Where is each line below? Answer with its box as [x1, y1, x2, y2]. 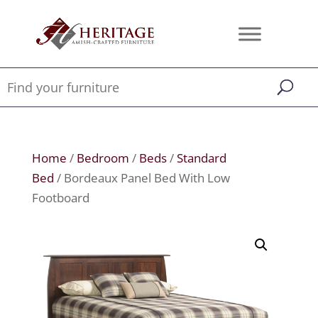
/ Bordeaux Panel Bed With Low [53, 170, 230, 186]
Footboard [31, 190, 89, 206]
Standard [176, 150, 226, 166]
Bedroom [76, 150, 129, 166]
